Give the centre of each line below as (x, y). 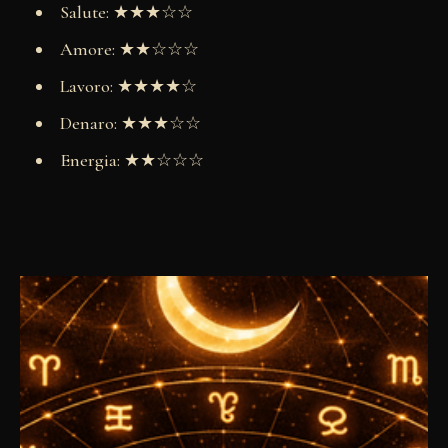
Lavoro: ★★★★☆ (128, 85)
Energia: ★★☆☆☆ (131, 159)
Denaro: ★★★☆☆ (130, 122)
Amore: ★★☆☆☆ (129, 48)
